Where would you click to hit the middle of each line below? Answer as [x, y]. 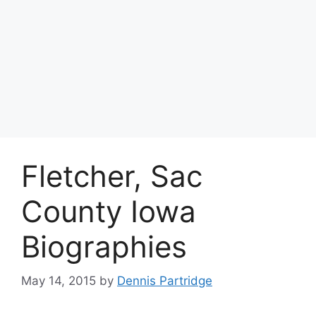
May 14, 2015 [59, 281]
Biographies [104, 246]
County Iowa [109, 211]
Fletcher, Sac [112, 176]
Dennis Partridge [165, 281]
